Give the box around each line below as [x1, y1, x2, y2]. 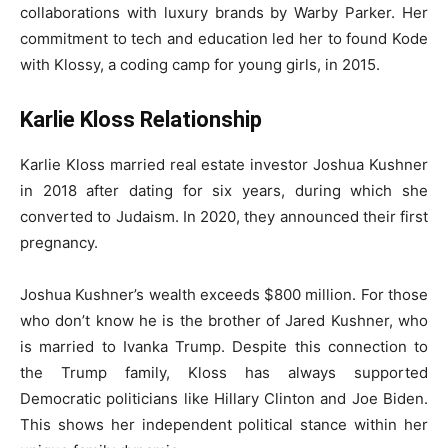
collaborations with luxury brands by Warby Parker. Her [20, 3, 428, 23]
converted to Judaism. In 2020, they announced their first [20, 207, 428, 227]
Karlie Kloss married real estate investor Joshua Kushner [20, 155, 428, 175]
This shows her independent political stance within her [20, 415, 428, 435]
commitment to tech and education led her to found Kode [20, 29, 428, 49]
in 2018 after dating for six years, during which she [20, 181, 428, 201]
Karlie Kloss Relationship [20, 107, 262, 133]
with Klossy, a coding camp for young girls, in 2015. [20, 55, 380, 75]
